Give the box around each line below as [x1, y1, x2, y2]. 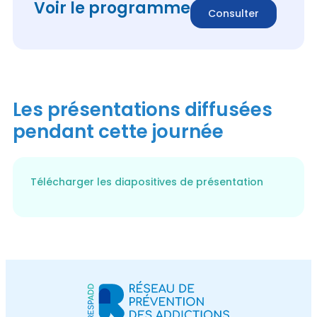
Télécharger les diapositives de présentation [30, 175, 263, 189]
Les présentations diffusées [13, 97, 272, 122]
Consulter [208, 6, 259, 21]
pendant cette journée [13, 119, 224, 144]
